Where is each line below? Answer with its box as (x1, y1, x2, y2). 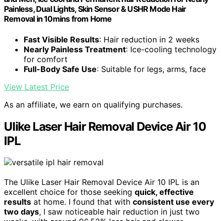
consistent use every (133, 197, 214, 207)
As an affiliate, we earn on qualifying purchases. (4, 99, 183, 110)
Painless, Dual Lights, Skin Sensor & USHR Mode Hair (4, 4, 186, 14)
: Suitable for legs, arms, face (97, 64, 206, 74)
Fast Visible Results (24, 34, 99, 44)
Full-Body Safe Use (24, 64, 97, 74)
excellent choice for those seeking (4, 187, 135, 197)
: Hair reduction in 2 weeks (99, 34, 199, 44)
